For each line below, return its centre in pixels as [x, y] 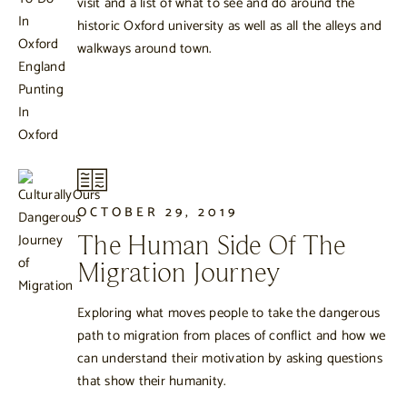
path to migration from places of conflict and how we [231, 335]
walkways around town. [145, 48]
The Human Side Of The [212, 247]
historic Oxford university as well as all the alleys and [229, 25]
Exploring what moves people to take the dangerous [229, 313]
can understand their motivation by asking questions [230, 358]
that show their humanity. [152, 381]
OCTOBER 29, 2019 [158, 212]
